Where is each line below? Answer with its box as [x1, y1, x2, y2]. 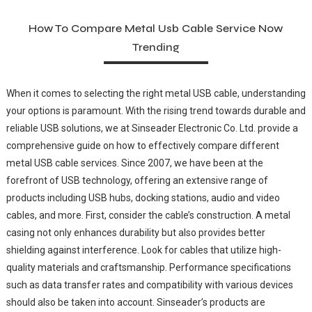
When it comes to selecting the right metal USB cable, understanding [6, 87, 306, 99]
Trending [132, 40, 180, 54]
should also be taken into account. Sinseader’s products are [6, 296, 265, 308]
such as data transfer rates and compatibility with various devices [6, 279, 293, 290]
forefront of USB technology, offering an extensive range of [6, 174, 268, 186]
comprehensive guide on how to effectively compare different [6, 139, 279, 151]
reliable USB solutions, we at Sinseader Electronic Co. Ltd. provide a [6, 122, 298, 134]
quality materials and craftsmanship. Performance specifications [6, 261, 291, 273]
